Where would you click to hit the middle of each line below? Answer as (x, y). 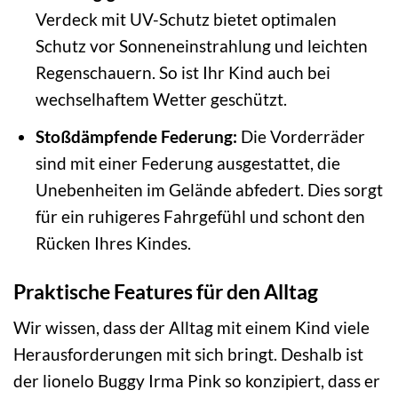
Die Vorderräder (301, 136)
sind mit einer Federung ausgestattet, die (187, 163)
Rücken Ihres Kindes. (113, 243)
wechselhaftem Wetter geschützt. (161, 99)
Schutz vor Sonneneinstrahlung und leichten (201, 46)
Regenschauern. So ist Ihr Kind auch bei (183, 73)
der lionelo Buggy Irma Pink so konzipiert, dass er (197, 381)
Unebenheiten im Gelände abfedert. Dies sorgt (209, 190)
